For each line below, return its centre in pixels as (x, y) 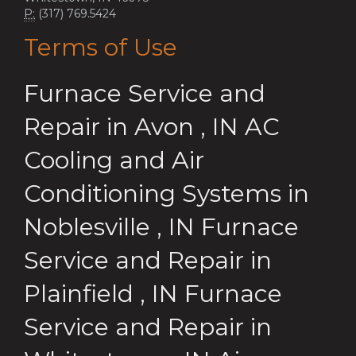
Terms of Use (101, 47)
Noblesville (87, 226)
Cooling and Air (114, 160)
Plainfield (79, 293)
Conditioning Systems (153, 193)
